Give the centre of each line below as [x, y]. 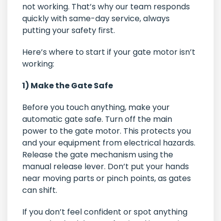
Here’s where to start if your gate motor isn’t [109, 52]
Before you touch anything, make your [96, 108]
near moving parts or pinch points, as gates [107, 179]
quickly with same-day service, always [96, 19]
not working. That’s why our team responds [106, 7]
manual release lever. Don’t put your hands [106, 167]
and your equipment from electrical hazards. [109, 143]
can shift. [41, 190]
